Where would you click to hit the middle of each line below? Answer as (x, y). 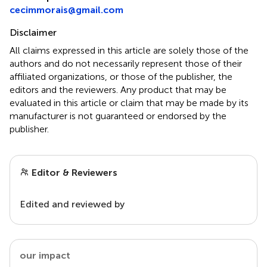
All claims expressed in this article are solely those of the (129, 50)
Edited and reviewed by (72, 204)
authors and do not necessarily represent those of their (126, 63)
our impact (45, 255)
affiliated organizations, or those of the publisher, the (121, 76)
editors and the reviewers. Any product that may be (118, 89)
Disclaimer (33, 32)
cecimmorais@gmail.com (66, 10)
